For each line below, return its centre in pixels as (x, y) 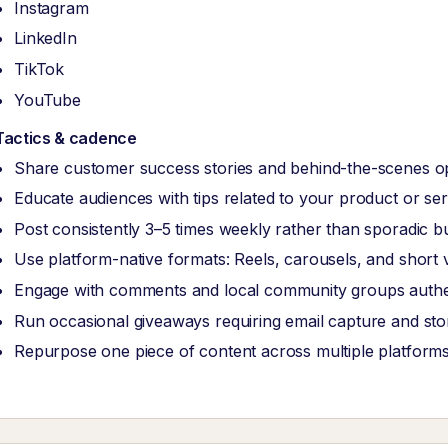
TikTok (39, 69)
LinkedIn (45, 38)
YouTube (47, 99)
